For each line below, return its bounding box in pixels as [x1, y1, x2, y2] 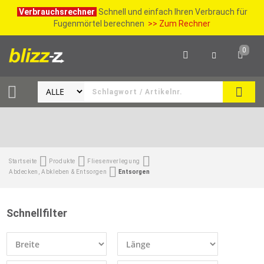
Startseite [9, 157, 38, 164]
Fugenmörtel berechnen [54, 19, 146, 28]
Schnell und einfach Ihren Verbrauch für [98, 7, 247, 16]
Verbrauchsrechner [16, 7, 97, 16]
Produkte [49, 157, 75, 164]
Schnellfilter [6, 206, 68, 219]
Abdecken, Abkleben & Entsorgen [9, 168, 107, 175]
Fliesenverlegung [87, 157, 140, 164]
